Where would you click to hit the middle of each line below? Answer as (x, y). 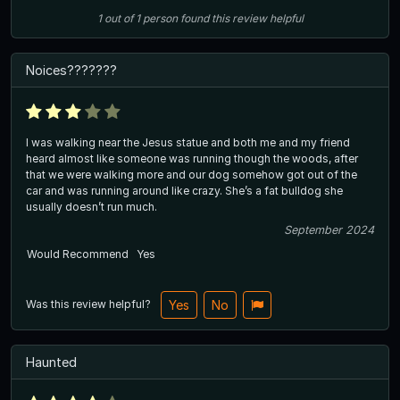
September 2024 (329, 229)
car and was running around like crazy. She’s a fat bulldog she (184, 190)
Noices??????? (71, 70)
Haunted (51, 362)
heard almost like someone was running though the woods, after (192, 158)
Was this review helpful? (90, 304)
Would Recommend (78, 254)
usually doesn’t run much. (92, 206)
